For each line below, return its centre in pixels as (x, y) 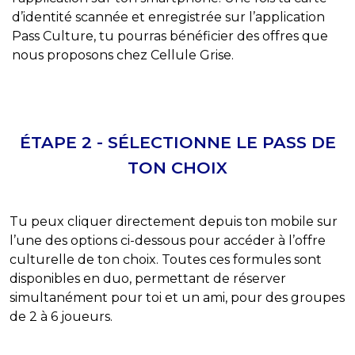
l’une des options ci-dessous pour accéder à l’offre (168, 241)
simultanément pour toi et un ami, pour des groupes (177, 298)
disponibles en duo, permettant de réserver (148, 279)
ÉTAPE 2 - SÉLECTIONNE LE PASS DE (177, 143)
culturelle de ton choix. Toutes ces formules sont (166, 260)
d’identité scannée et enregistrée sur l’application (168, 17)
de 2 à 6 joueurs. (61, 317)
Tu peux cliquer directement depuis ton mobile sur (174, 222)
